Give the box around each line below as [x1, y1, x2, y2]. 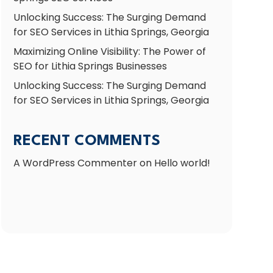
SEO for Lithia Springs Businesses [13, 59, 167, 74]
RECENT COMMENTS [13, 133, 160, 149]
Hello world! [154, 155, 210, 170]
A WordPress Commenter [13, 155, 137, 170]
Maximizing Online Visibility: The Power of [13, 44, 206, 59]
